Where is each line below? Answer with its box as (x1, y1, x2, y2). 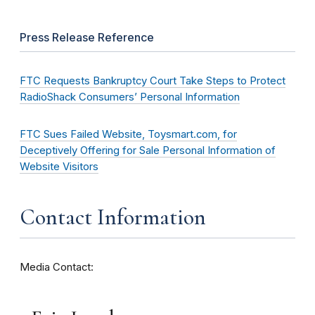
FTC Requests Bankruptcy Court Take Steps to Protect (20, 74, 285, 87)
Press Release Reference (20, 30, 154, 44)
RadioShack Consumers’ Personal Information (20, 90, 240, 103)
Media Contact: (20, 260, 94, 274)
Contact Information (20, 202, 206, 231)
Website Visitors (20, 160, 98, 173)
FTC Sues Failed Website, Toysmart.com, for (20, 127, 237, 141)
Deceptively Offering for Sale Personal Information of (20, 143, 276, 157)
